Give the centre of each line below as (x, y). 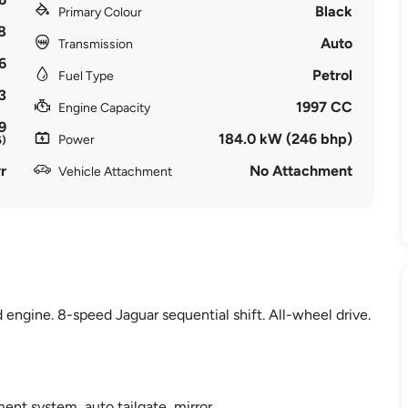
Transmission (95, 44)
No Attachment (301, 171)
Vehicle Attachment (115, 172)
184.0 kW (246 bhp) (286, 139)
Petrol (333, 75)
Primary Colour (100, 12)
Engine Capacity (104, 108)
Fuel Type (86, 76)
